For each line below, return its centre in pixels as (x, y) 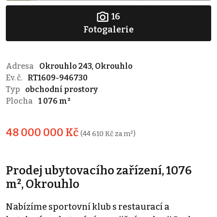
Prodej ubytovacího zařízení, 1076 (99, 171)
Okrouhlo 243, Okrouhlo (86, 66)
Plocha (20, 101)
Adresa (21, 66)
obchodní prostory (62, 90)
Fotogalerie (108, 30)
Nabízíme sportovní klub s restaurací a (88, 207)
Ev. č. (15, 78)
